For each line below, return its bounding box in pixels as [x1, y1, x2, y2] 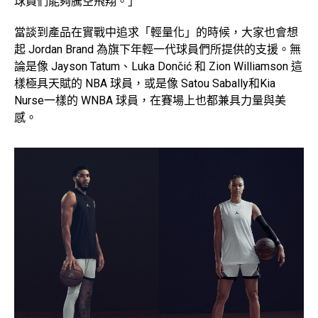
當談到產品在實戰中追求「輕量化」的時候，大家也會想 [14, 26, 298, 40]
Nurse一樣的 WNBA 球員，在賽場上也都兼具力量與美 [14, 94, 286, 108]
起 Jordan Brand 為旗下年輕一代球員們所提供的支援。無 [14, 43, 301, 57]
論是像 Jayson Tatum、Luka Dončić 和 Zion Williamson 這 [14, 60, 302, 74]
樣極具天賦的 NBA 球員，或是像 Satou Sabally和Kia [14, 77, 275, 91]
